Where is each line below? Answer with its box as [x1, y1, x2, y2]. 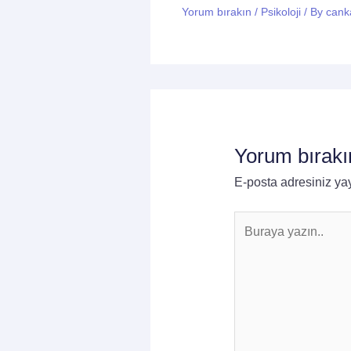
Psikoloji [261, 5, 301, 18]
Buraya [233, 213, 273, 227]
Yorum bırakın [182, 5, 251, 18]
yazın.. [233, 233, 270, 248]
